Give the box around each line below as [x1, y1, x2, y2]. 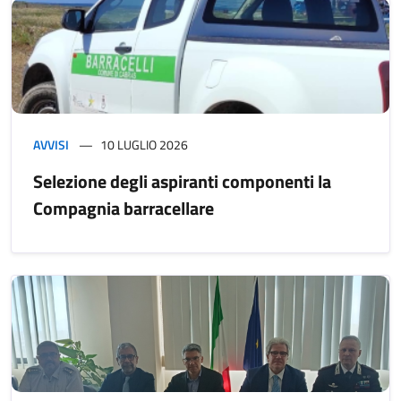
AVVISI [33, 135, 69, 155]
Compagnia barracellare [33, 194, 214, 223]
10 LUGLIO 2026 [100, 135, 188, 155]
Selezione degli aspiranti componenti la [33, 167, 331, 196]
